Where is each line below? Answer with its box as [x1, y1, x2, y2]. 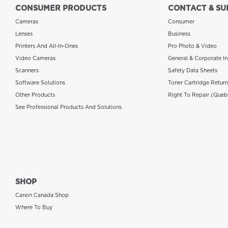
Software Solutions [15, 79, 65, 85]
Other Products [15, 92, 55, 98]
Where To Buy [15, 204, 52, 210]
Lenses [15, 31, 33, 37]
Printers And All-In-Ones [15, 43, 78, 49]
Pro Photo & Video [167, 43, 217, 49]
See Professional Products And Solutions [15, 104, 122, 110]
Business [167, 31, 190, 37]
